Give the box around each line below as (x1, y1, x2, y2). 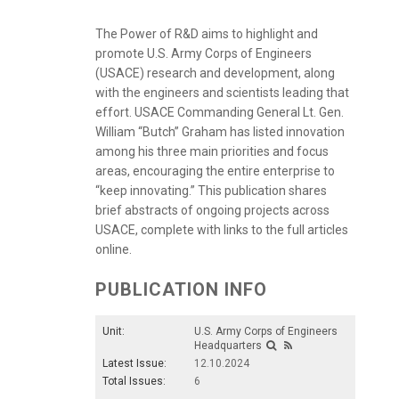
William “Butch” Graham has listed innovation (95, 125, 345, 140)
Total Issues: (102, 375, 166, 388)
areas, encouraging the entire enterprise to (95, 164, 335, 179)
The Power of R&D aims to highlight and (95, 27, 318, 42)
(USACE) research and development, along (95, 66, 335, 81)
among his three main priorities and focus (95, 144, 329, 159)
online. (95, 242, 132, 257)
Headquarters (194, 339, 262, 353)
